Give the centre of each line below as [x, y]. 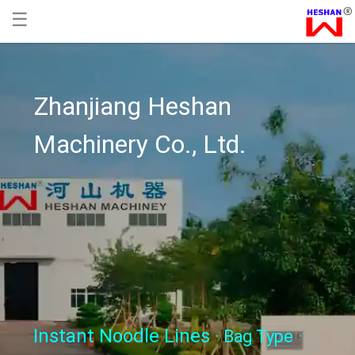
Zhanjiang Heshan [132, 106]
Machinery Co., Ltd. [139, 144]
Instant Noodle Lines [121, 336]
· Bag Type [254, 336]
